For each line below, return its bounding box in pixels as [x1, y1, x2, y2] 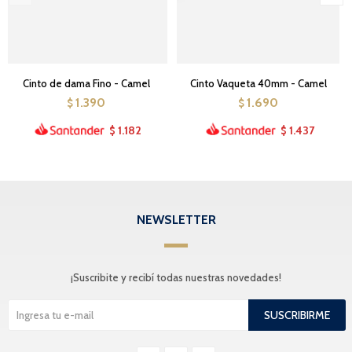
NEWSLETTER [136, 211, 216, 227]
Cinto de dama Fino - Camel [22, 77, 150, 90]
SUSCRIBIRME [264, 307, 330, 322]
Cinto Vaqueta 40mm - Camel [189, 77, 327, 90]
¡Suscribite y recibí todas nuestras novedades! [71, 270, 281, 284]
